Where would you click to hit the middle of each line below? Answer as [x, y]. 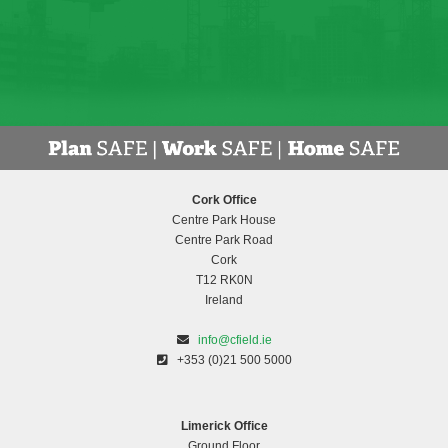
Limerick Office [224, 426]
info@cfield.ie [234, 340]
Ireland [224, 300]
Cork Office [224, 200]
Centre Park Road [224, 240]
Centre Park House [224, 220]
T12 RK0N [224, 280]
